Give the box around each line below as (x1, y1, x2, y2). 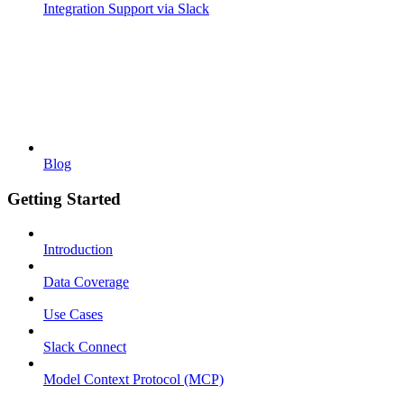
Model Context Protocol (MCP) (43, 372, 224, 388)
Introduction (43, 242, 113, 258)
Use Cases (43, 307, 103, 323)
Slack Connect (43, 339, 126, 355)
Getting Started (7, 188, 121, 208)
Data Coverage (43, 274, 129, 290)
